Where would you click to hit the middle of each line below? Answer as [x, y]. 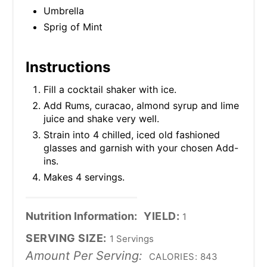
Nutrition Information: [81, 216]
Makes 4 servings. [84, 177]
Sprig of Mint [73, 27]
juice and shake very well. [101, 119]
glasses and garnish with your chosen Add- [141, 148]
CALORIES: [173, 257]
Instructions [68, 67]
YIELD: [162, 216]
